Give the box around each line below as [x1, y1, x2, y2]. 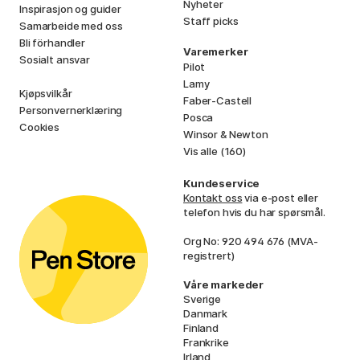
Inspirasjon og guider [19, 2, 121, 16]
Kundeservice [183, 177, 260, 190]
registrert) [183, 249, 235, 263]
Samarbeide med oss [19, 19, 123, 33]
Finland [183, 321, 219, 335]
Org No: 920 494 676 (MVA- [183, 235, 318, 248]
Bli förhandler [19, 36, 85, 50]
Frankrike [183, 336, 229, 350]
